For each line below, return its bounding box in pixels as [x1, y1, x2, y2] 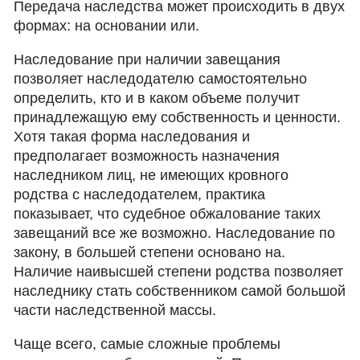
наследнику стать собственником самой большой [14, 283, 346, 299]
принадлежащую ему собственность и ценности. [14, 109, 342, 125]
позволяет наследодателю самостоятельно [14, 71, 308, 87]
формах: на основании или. [14, 18, 200, 34]
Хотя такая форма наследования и [14, 129, 251, 145]
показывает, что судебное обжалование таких [14, 206, 321, 222]
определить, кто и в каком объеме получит [14, 90, 301, 106]
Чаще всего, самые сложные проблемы [14, 336, 281, 352]
